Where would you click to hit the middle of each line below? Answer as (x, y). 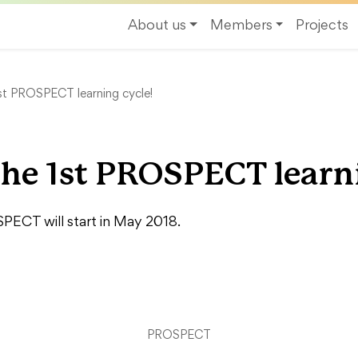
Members (241, 26)
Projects (322, 26)
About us (157, 26)
